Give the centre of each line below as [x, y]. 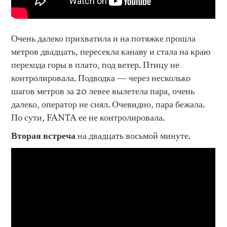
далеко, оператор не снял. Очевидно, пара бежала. [108, 105]
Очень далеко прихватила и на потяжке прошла [104, 39]
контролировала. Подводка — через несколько [101, 79]
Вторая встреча [44, 137]
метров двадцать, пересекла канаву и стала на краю [111, 52]
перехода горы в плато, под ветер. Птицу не [96, 66]
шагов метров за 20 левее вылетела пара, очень [103, 92]
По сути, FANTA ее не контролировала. [88, 118]
